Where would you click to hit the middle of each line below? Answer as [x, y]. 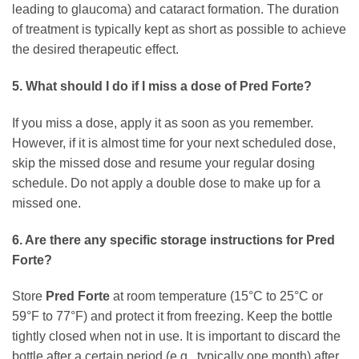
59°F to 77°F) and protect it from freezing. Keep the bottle [172, 317]
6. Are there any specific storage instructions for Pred [173, 240]
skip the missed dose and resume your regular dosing [163, 163]
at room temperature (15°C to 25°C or [216, 296]
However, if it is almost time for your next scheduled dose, [174, 143]
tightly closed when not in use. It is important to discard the [176, 337]
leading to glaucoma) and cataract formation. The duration [175, 10]
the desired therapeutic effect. [95, 50]
